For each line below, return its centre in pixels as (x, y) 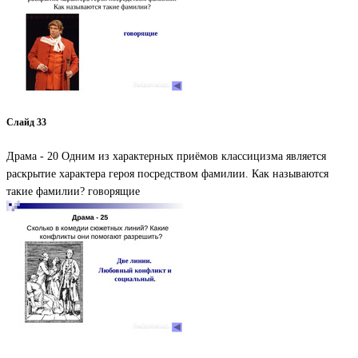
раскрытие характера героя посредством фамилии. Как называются (167, 173)
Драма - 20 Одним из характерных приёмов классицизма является (166, 156)
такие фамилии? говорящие (73, 191)
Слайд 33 (26, 123)
